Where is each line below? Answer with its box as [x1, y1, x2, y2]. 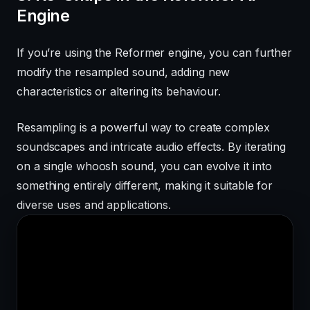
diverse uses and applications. [17, 197, 172, 212]
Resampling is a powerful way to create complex [17, 120, 270, 134]
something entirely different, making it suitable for [17, 178, 273, 192]
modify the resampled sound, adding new [17, 64, 230, 79]
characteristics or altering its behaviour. [17, 84, 221, 98]
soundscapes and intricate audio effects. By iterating [17, 139, 286, 154]
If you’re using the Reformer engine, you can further [17, 45, 293, 60]
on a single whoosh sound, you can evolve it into [17, 158, 272, 173]
